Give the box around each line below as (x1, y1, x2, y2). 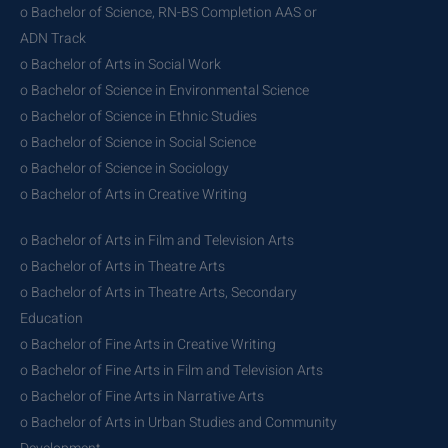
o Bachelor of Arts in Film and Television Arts (20, 229, 294, 251)
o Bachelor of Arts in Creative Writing (20, 183, 247, 205)
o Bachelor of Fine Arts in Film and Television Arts (20, 359, 323, 381)
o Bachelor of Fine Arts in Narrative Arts (20, 385, 264, 407)
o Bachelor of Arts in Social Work (20, 53, 221, 75)
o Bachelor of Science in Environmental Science (20, 79, 309, 101)
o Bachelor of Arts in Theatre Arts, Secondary (20, 281, 297, 303)
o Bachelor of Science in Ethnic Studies (20, 105, 257, 127)
